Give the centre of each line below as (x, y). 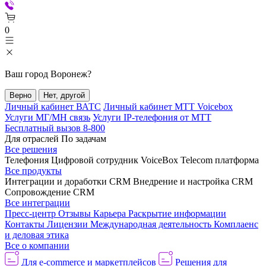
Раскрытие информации (177, 213)
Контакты (26, 224)
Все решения (31, 149)
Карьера (111, 213)
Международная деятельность (152, 224)
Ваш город (28, 74)
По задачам (84, 139)
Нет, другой (64, 95)
